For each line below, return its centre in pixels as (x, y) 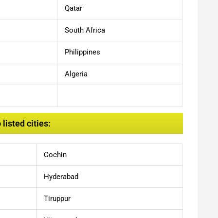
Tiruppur (57, 199)
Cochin (55, 155)
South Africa (85, 30)
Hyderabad (61, 177)
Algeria (76, 74)
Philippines (82, 52)
